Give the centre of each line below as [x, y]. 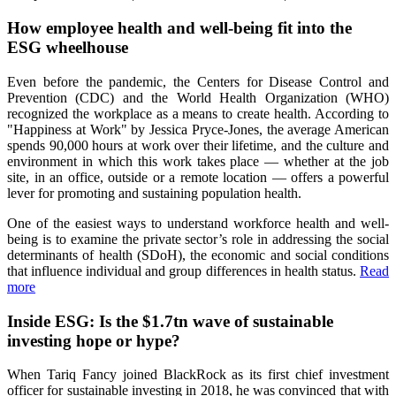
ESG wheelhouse [68, 48]
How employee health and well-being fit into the [179, 28]
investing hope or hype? [94, 340]
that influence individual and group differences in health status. [183, 270]
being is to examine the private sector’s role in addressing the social [198, 239]
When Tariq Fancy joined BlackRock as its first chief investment [198, 375]
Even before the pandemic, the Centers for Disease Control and [198, 81]
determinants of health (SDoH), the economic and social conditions [198, 255]
